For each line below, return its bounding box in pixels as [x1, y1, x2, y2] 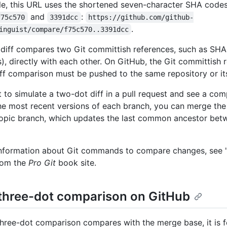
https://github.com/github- [88, 13, 194, 22]
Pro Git [28, 158, 56, 168]
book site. [56, 158, 96, 168]
